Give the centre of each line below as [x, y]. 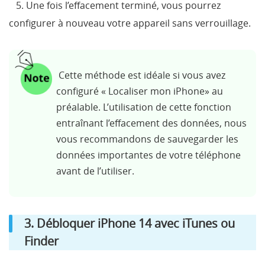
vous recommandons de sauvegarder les [147, 139]
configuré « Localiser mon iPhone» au [140, 91]
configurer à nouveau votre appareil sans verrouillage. [130, 23]
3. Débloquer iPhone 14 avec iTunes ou [130, 224]
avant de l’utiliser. [95, 171]
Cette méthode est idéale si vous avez [141, 75]
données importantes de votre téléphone [148, 155]
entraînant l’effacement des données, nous [151, 123]
